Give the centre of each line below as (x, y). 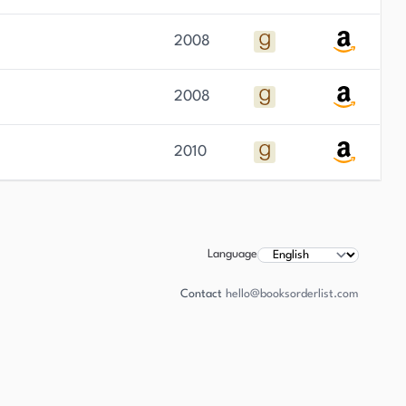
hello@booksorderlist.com (292, 294)
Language (232, 254)
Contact (201, 294)
